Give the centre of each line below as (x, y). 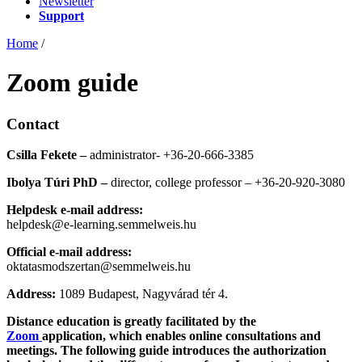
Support (61, 15)
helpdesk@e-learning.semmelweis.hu (101, 225)
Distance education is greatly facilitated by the (131, 322)
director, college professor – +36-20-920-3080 (228, 183)
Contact (33, 124)
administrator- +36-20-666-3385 (170, 155)
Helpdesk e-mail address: (75, 210)
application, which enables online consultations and (181, 336)
